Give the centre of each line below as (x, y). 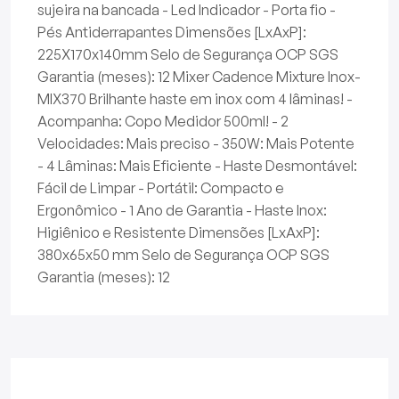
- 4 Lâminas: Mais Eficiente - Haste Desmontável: (197, 166)
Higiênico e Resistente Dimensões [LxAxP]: (179, 233)
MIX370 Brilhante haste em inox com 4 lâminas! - (195, 99)
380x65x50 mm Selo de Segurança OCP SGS (183, 255)
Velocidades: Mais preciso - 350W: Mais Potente (196, 144)
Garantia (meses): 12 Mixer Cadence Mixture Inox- (199, 77)
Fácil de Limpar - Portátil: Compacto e (161, 188)
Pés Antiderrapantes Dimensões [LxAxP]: (172, 33)
